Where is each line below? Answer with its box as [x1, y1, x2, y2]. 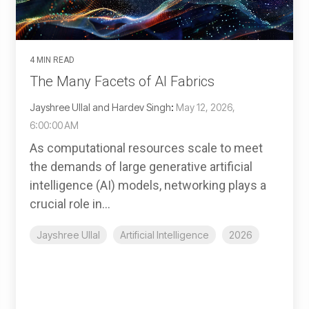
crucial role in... [30, 197, 110, 212]
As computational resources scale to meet [30, 141, 263, 156]
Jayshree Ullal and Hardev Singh [30, 101, 171, 114]
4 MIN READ [30, 55, 74, 66]
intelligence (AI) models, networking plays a [30, 178, 266, 193]
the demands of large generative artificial [30, 159, 252, 175]
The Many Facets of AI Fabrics [30, 73, 215, 90]
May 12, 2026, [176, 101, 235, 114]
